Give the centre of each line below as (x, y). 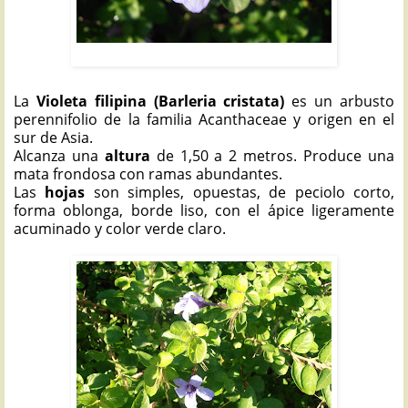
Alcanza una (59, 155)
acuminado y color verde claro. (120, 228)
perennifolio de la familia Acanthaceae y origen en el (204, 119)
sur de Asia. (53, 137)
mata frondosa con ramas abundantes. (148, 173)
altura (130, 155)
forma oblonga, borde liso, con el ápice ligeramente (204, 210)
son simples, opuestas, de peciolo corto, (244, 192)
